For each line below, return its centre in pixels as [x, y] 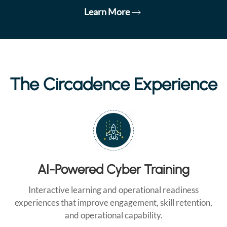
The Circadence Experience [113, 85]
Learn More [107, 12]
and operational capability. [113, 215]
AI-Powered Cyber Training [113, 169]
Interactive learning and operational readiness [113, 190]
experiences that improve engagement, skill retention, [113, 203]
